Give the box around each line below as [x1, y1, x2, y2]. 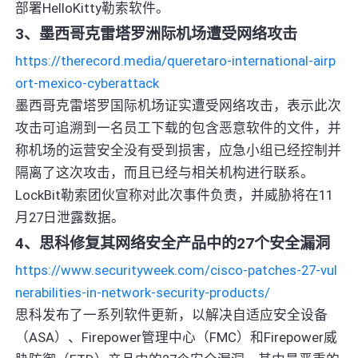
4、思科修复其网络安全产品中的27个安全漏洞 [15, 233, 331, 253]
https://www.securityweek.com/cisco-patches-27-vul [15, 261, 338, 278]
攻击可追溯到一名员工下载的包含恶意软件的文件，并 [15, 119, 342, 136]
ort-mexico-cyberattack [15, 74, 160, 91]
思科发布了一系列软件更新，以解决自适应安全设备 [15, 306, 328, 323]
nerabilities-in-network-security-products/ [15, 284, 271, 300]
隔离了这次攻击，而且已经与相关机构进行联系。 [15, 164, 315, 181]
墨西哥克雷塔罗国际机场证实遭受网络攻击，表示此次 [15, 97, 342, 113]
